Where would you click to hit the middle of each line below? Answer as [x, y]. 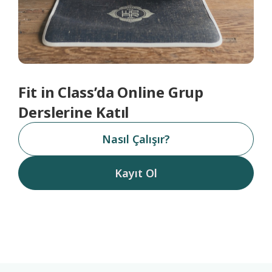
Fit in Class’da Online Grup [111, 92]
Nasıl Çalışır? [136, 139]
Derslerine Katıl [74, 112]
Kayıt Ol [136, 173]
